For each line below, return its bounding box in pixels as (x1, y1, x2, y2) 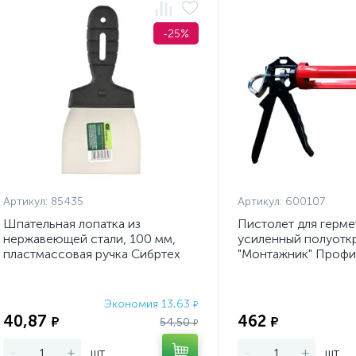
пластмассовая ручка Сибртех (3, 246, 180, 261)
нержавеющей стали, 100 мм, (3, 231, 176, 246)
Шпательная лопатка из (3, 216, 141, 231)
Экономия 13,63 (104, 297, 193, 311)
